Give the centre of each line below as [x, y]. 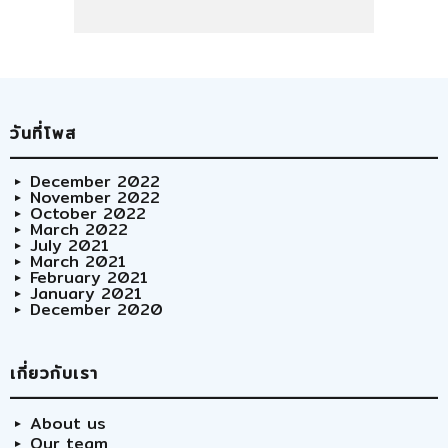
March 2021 [78, 262]
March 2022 [79, 230]
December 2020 [96, 310]
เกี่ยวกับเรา [54, 374]
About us [68, 424]
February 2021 [89, 278]
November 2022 [95, 198]
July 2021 [69, 246]
